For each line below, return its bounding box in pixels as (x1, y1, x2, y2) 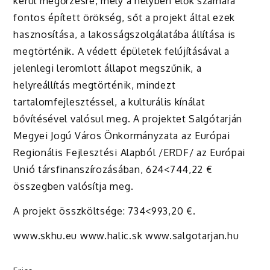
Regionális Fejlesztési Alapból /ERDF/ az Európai (13, 146, 246, 159)
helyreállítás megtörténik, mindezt (13, 79, 176, 92)
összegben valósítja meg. (13, 180, 134, 193)
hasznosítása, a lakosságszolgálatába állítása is (13, 28, 236, 41)
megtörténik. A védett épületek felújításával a (13, 45, 230, 58)
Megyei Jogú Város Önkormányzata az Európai (13, 130, 230, 142)
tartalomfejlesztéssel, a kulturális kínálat (13, 96, 206, 108)
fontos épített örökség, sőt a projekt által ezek (13, 11, 236, 24)
